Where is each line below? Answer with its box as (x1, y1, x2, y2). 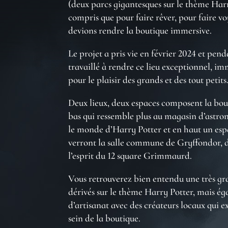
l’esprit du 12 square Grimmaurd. (68, 150, 192, 162)
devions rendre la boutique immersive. (68, 24, 212, 37)
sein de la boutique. (68, 212, 141, 224)
